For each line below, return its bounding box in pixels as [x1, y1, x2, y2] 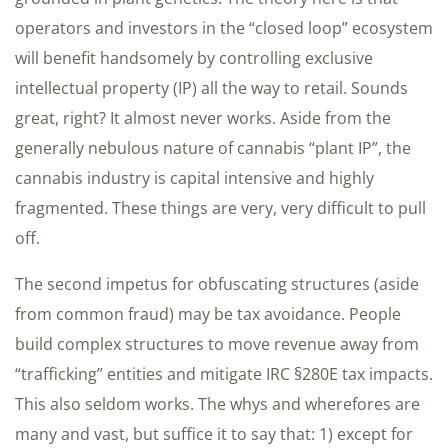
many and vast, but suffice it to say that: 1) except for [15, 422, 413, 445]
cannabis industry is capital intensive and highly [15, 166, 374, 189]
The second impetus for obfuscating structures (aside [15, 272, 419, 295]
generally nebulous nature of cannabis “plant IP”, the [15, 136, 411, 159]
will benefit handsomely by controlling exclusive [15, 46, 373, 69]
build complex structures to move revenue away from [15, 332, 419, 355]
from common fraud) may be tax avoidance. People [15, 302, 401, 325]
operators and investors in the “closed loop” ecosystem [15, 16, 433, 39]
